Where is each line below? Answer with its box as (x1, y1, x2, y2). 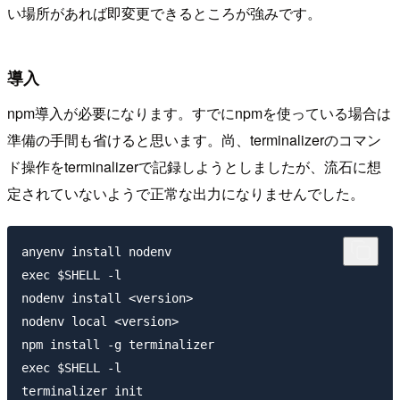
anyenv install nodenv (21, 244, 171, 259)
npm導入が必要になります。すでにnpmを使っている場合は (7, 102, 391, 123)
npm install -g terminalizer (21, 337, 214, 352)
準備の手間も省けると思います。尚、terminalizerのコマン (7, 129, 381, 150)
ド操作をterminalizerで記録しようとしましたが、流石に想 (7, 155, 381, 177)
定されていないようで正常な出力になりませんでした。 (7, 182, 364, 204)
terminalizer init (21, 383, 143, 398)
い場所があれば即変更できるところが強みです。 (7, 3, 321, 24)
